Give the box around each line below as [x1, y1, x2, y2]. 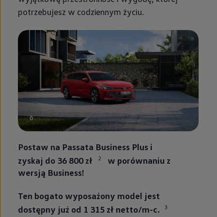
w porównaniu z [106, 155, 171, 166]
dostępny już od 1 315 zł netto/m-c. [18, 203, 160, 215]
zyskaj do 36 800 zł [18, 155, 94, 166]
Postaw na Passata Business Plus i [18, 141, 153, 153]
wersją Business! [18, 166, 85, 178]
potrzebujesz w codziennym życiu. [18, 6, 146, 17]
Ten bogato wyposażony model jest [18, 189, 160, 201]
